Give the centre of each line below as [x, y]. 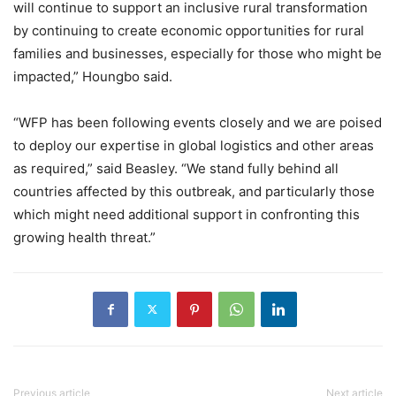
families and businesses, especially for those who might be [198, 53]
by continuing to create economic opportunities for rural [189, 30]
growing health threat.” [84, 237]
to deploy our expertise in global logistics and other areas [194, 145]
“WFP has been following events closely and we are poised [198, 122]
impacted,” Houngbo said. [93, 76]
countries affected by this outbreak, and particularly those [194, 191]
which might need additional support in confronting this [187, 214]
